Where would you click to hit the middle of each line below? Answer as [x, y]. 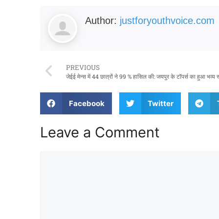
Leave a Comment [100, 132]
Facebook [87, 103]
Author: [102, 21]
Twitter [161, 103]
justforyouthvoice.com [167, 21]
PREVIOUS [83, 67]
